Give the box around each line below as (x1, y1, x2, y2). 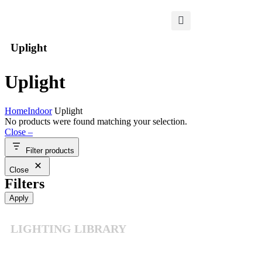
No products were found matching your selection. (5, 116, 187, 126)
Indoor (27, 105, 52, 116)
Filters (5, 175, 44, 191)
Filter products (26, 146, 74, 155)
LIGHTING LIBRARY (11, 222, 126, 236)
